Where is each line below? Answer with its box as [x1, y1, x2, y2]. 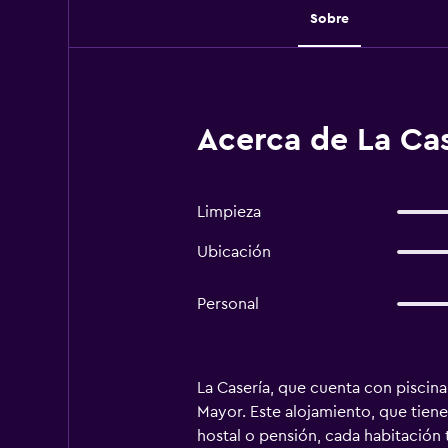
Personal [196, 296, 259, 312]
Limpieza [196, 204, 261, 220]
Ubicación [196, 244, 271, 260]
